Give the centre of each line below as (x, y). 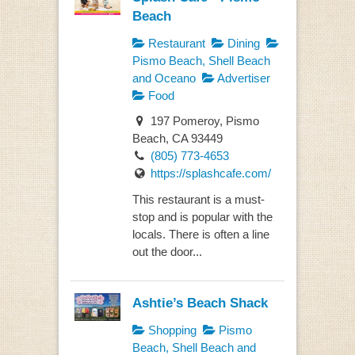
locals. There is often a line (200, 234)
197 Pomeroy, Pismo (203, 121)
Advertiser (242, 78)
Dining (242, 43)
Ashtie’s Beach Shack (200, 303)
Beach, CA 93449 (177, 139)
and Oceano (164, 78)
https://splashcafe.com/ (210, 174)
